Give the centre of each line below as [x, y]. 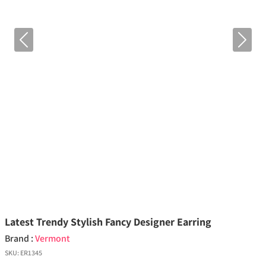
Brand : [20, 239]
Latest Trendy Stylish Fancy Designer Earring [108, 222]
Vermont [53, 239]
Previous [41, 46]
